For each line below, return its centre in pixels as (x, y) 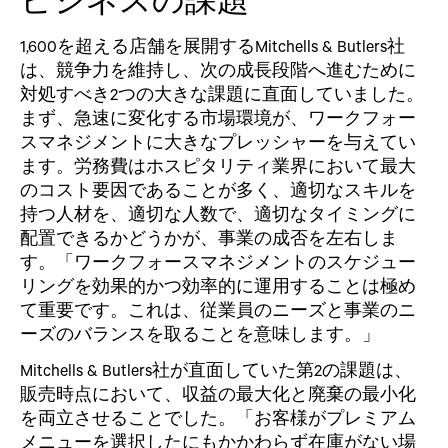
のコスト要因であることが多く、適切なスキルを (218, 189)
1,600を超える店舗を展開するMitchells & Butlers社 (212, 45)
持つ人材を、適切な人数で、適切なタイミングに (218, 213)
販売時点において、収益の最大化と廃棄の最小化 (218, 393)
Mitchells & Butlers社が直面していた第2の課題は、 (216, 369)
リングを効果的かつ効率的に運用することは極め (218, 285)
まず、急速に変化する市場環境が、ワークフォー (218, 117)
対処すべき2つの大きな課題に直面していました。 (222, 93)
